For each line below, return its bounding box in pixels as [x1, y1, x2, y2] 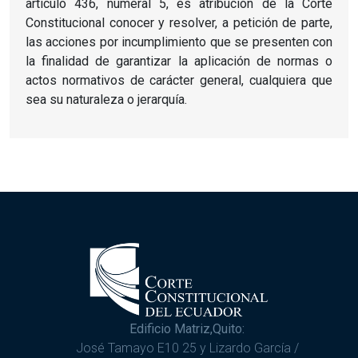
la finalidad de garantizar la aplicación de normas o [26, 53, 332, 69]
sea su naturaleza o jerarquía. [26, 91, 190, 107]
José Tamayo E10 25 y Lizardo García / [75, 340, 299, 356]
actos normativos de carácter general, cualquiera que [26, 72, 332, 88]
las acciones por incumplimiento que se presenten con [26, 34, 332, 50]
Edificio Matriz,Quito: [129, 320, 245, 336]
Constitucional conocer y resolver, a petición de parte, [26, 14, 332, 30]
